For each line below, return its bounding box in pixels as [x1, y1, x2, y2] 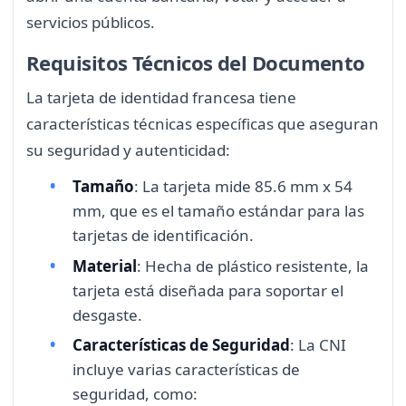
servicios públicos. [26, 12, 155, 34]
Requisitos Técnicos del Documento [26, 48, 365, 76]
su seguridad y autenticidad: [26, 139, 230, 160]
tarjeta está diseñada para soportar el [72, 279, 343, 301]
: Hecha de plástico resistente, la [137, 255, 369, 276]
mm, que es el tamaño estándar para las [72, 200, 364, 222]
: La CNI [290, 334, 346, 356]
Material [72, 255, 137, 276]
